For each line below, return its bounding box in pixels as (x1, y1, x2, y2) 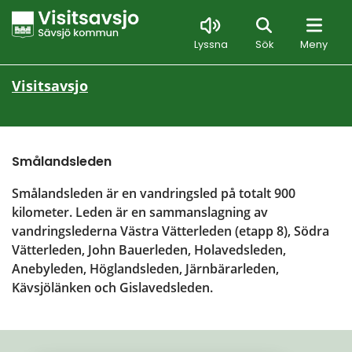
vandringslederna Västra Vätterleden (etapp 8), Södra (12, 222, 329, 240)
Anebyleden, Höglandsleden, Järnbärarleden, (12, 260, 279, 278)
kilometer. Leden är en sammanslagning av (12, 203, 268, 222)
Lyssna (194, 38, 228, 51)
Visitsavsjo (12, 75, 88, 95)
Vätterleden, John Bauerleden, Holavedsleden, (12, 241, 286, 259)
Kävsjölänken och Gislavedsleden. (12, 279, 213, 297)
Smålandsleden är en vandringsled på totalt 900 (12, 185, 295, 203)
